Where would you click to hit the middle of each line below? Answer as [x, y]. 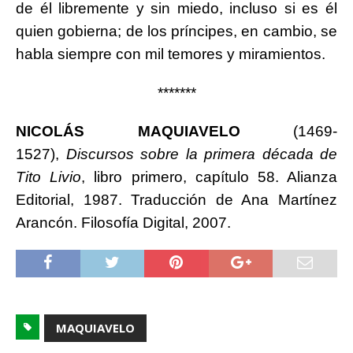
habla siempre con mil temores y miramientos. [171, 54]
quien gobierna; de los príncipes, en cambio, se [176, 32]
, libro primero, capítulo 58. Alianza [210, 177]
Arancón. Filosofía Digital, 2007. [123, 223]
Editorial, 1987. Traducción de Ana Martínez [176, 200]
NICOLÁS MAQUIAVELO [128, 132]
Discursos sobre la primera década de [201, 154]
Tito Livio [49, 177]
